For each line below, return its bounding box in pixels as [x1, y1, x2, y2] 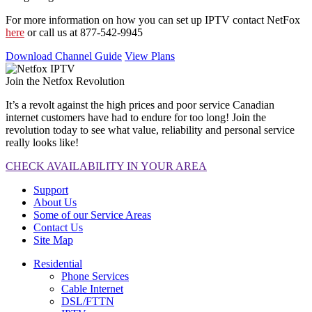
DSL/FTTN [61, 295, 114, 307]
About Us [33, 196, 77, 208]
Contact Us [33, 221, 83, 233]
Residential [33, 257, 82, 270]
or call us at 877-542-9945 [24, 26, 143, 38]
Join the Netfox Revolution [6, 75, 125, 87]
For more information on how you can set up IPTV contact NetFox [6, 13, 300, 26]
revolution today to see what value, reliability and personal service [6, 123, 295, 136]
